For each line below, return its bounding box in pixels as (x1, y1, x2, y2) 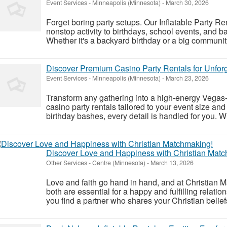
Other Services (46, 158, 87, 167)
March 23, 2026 (164, 73, 209, 83)
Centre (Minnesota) (92, 158, 145, 167)
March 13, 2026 (149, 158, 194, 167)
